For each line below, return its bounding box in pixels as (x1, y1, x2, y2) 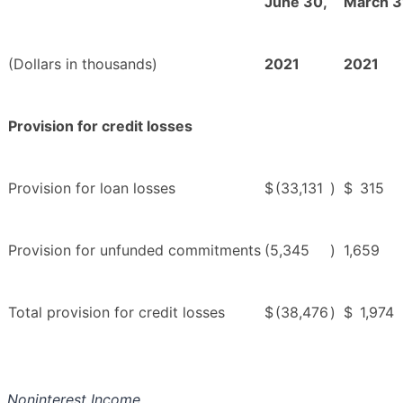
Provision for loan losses (8, 179, 175, 198)
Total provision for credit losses (8, 303, 225, 322)
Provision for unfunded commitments (8, 241, 261, 260)
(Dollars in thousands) (8, 55, 157, 74)
